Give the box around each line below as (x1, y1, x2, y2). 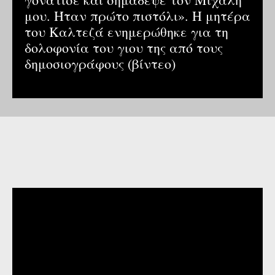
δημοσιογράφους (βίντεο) (25, 55, 176, 72)
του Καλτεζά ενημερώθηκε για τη (25, 23, 228, 41)
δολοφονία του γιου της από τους (25, 39, 223, 56)
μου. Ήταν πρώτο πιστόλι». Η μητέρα (25, 7, 250, 25)
